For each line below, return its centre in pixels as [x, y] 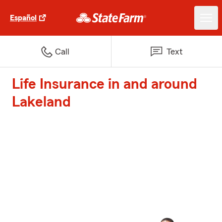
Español [23, 18]
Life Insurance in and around [105, 84]
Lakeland [41, 102]
